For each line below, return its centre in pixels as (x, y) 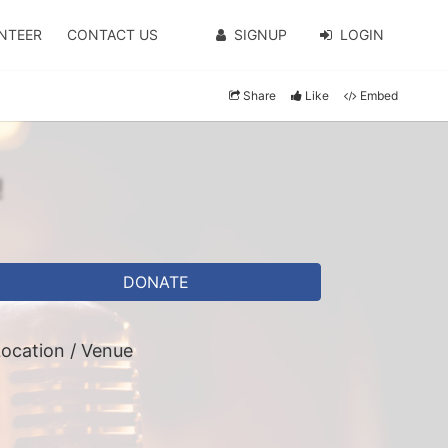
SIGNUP (260, 34)
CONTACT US (113, 34)
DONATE (156, 282)
